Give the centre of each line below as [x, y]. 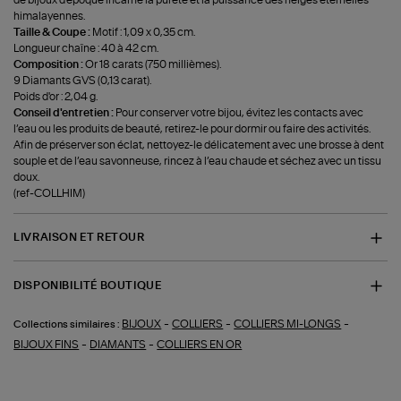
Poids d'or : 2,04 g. [56, 96]
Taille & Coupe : [53, 32]
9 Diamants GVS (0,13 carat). [83, 80]
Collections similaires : [67, 325]
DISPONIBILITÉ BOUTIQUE [88, 285]
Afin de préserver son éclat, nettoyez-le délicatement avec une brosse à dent [199, 145]
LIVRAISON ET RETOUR [79, 238]
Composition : [50, 64]
